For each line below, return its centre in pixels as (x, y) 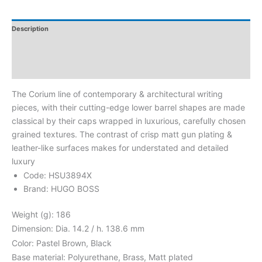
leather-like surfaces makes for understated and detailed (120, 147)
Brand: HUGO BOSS (61, 188)
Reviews (25, 69)
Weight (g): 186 (41, 214)
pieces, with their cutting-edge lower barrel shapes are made (128, 107)
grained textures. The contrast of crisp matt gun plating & (122, 134)
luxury (23, 161)
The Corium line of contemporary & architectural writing (117, 94)
